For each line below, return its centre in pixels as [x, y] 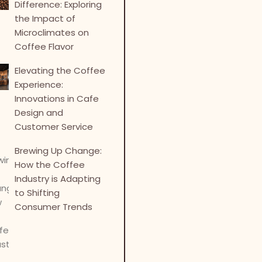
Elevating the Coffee [60, 71]
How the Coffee [50, 165]
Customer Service [54, 127]
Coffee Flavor [44, 47]
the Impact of [45, 19]
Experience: [39, 85]
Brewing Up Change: [58, 151]
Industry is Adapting [58, 179]
